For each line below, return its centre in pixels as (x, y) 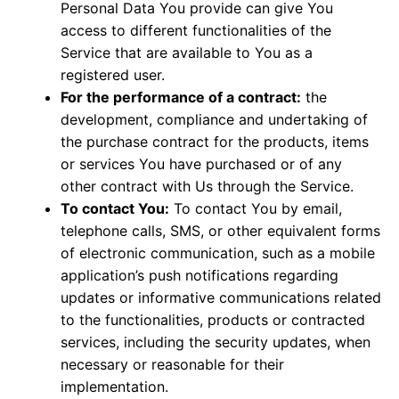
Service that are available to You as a (187, 52)
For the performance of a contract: (181, 97)
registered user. (113, 74)
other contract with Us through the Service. (207, 186)
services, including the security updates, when (216, 342)
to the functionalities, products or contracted (213, 319)
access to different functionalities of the (196, 30)
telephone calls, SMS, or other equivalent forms (220, 230)
